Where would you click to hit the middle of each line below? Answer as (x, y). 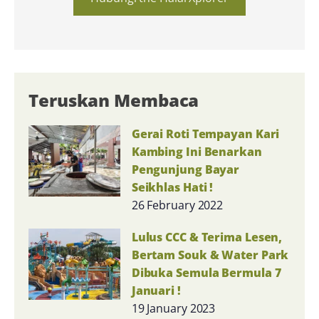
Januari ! (156, 290)
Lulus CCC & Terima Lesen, (207, 237)
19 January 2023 (173, 308)
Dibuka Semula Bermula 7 (206, 272)
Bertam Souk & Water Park (210, 255)
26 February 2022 (177, 205)
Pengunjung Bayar (185, 169)
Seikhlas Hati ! (172, 187)
